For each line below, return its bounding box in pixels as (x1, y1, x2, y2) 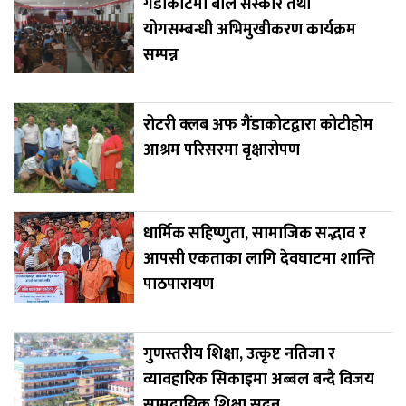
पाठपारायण (142, 271, 214, 299)
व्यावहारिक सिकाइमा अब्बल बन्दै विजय (142, 366, 374, 394)
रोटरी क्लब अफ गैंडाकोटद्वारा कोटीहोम (142, 111, 373, 139)
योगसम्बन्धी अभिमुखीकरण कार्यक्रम (142, 15, 356, 43)
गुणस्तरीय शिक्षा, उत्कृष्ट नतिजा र (142, 341, 335, 369)
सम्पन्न (142, 41, 179, 69)
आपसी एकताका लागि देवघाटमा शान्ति (142, 246, 375, 274)
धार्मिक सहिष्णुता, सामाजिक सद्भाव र (142, 220, 366, 248)
